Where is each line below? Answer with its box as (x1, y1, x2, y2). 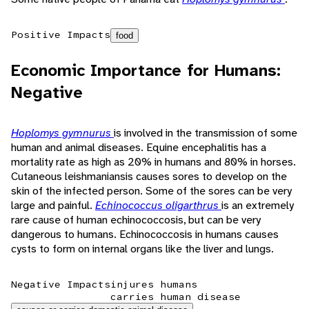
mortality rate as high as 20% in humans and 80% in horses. (11, 154, 296, 170)
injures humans (110, 278, 197, 291)
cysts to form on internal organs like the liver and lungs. (11, 241, 274, 257)
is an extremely (221, 198, 294, 213)
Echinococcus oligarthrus (95, 198, 221, 213)
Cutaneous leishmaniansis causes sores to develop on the (11, 169, 287, 184)
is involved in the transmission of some (114, 126, 297, 141)
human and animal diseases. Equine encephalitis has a (11, 140, 266, 155)
